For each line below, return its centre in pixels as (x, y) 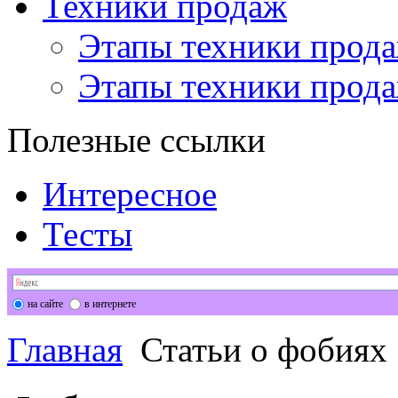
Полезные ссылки (136, 139)
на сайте (45, 303)
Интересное (130, 194)
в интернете (110, 303)
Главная (65, 349)
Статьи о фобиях (259, 349)
